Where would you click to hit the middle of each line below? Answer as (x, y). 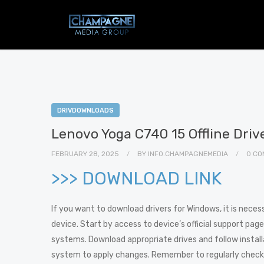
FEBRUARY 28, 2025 (86, 154)
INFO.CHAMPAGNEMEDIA (188, 154)
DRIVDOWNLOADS (85, 110)
